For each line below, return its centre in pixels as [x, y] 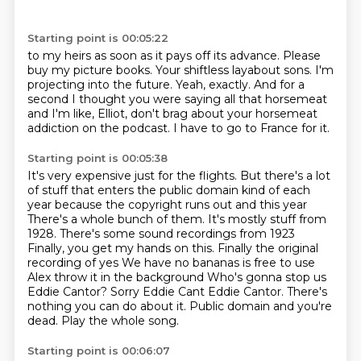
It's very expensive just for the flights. [133, 176]
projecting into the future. [101, 85]
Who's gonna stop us [266, 277]
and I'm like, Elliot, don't [95, 114]
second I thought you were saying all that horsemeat [177, 99]
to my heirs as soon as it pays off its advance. [155, 56]
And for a [279, 85]
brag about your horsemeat [240, 114]
